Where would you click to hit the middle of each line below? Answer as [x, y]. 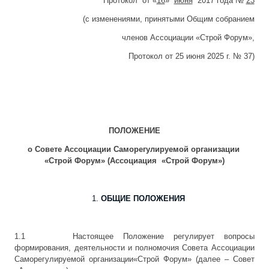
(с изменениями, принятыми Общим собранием [168, 19]
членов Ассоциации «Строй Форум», [187, 38]
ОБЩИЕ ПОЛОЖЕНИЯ [143, 199]
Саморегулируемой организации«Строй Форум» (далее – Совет [134, 259]
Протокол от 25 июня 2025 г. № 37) [191, 56]
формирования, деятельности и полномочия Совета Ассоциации [134, 248]
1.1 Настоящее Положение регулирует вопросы [134, 237]
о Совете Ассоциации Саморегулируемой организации [134, 150]
